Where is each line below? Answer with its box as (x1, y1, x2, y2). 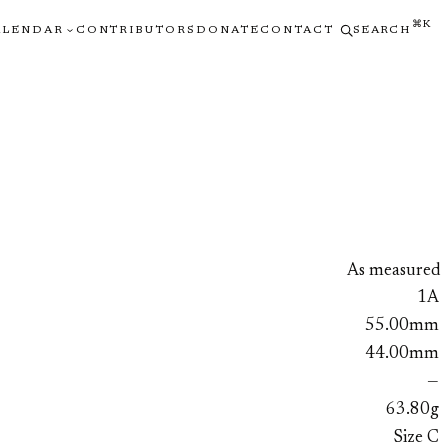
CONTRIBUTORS (75, 24, 197, 36)
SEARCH (353, 24, 410, 36)
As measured (347, 262, 440, 280)
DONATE (196, 24, 261, 36)
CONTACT (260, 24, 335, 36)
